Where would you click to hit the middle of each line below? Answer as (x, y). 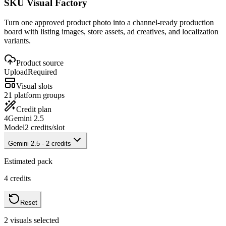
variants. (17, 41)
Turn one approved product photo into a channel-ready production (109, 23)
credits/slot (47, 128)
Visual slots (34, 86)
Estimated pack (28, 161)
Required (42, 72)
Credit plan (34, 109)
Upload (16, 72)
